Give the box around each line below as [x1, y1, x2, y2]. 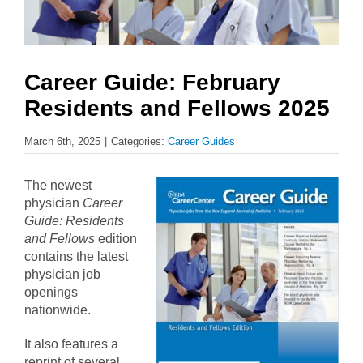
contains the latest [24, 250, 128, 264]
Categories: [111, 135, 168, 148]
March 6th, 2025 [24, 135, 100, 148]
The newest [24, 178, 92, 193]
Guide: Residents [24, 214, 124, 228]
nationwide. [24, 303, 91, 318]
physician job [24, 267, 100, 282]
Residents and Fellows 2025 [24, 96, 330, 122]
